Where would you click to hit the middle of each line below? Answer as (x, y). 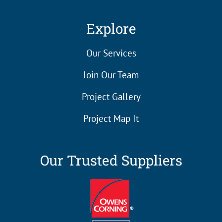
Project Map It (111, 119)
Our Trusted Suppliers (111, 161)
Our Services (111, 53)
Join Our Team (111, 75)
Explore (111, 29)
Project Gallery (111, 97)
